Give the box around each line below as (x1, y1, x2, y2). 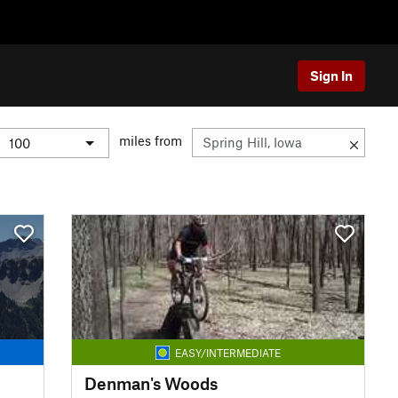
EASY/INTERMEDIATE (174, 346, 281, 359)
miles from (119, 132, 182, 149)
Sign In (310, 67, 353, 84)
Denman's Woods (84, 372, 218, 394)
